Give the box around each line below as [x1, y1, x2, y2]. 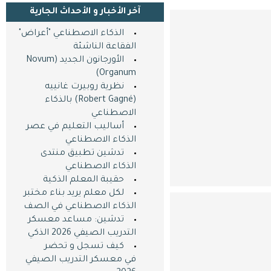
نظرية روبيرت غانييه [44, 82, 124, 92]
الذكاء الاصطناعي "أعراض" [18, 29, 124, 39]
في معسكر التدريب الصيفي [25, 255, 136, 265]
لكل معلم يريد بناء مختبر [23, 189, 124, 198]
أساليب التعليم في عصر [25, 122, 124, 132]
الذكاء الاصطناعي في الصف [23, 202, 136, 212]
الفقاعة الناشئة [73, 42, 136, 52]
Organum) [99, 69, 136, 79]
